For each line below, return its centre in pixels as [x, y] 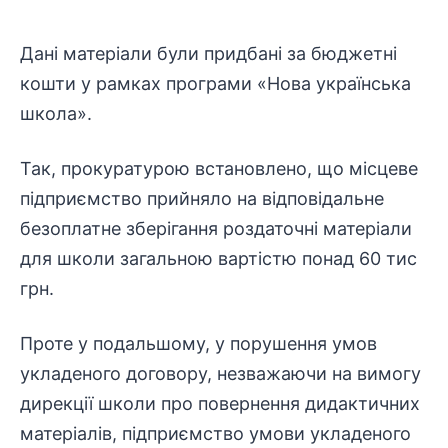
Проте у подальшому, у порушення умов [198, 343]
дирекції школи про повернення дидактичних [220, 403]
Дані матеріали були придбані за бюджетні [208, 53]
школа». [56, 113]
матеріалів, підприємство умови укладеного [215, 433]
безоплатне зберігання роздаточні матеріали [216, 228]
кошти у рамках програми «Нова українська [215, 83]
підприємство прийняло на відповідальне [202, 198]
